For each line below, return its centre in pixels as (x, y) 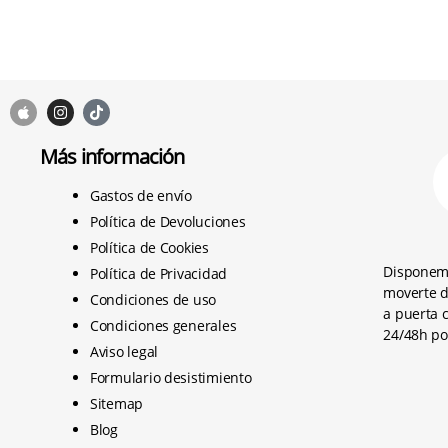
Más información (112, 157)
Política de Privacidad (159, 274)
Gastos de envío (141, 196)
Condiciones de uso (153, 300)
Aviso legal (124, 352)
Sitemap (117, 404)
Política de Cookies (149, 248)
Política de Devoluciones (168, 222)
